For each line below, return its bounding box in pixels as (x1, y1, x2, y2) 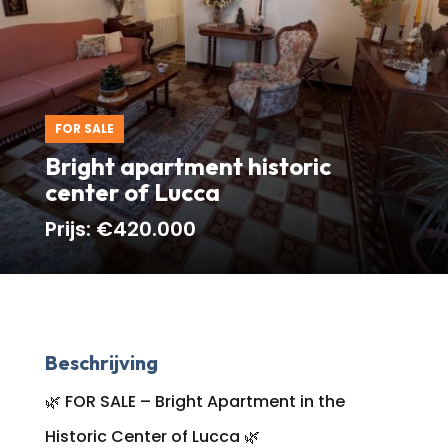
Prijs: (44, 214, 96, 243)
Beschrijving (44, 349, 158, 375)
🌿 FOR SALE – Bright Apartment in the (44, 389, 345, 413)
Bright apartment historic (44, 150, 331, 181)
